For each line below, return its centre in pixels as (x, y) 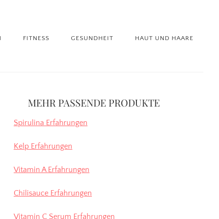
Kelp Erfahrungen (43, 146)
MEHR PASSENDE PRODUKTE (94, 102)
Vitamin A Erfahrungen (52, 170)
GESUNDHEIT (92, 38)
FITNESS (36, 38)
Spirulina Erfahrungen (51, 123)
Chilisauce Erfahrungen (53, 193)
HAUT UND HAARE (164, 38)
